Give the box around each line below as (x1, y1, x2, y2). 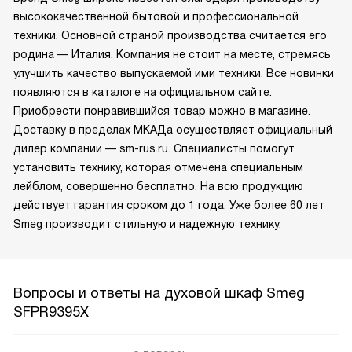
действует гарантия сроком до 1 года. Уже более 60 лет (13, 198, 324, 211)
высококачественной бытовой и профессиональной (13, 9, 299, 23)
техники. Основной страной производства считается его (13, 28, 327, 42)
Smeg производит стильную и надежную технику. (13, 217, 281, 230)
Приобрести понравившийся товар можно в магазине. (13, 104, 310, 117)
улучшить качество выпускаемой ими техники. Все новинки (13, 66, 334, 79)
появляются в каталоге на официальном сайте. (13, 85, 272, 98)
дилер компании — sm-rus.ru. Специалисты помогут (13, 141, 295, 155)
